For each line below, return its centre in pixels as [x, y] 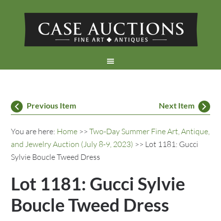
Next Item [176, 105]
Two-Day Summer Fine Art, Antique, [150, 131]
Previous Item [52, 105]
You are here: [34, 131]
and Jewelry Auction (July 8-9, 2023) [72, 144]
